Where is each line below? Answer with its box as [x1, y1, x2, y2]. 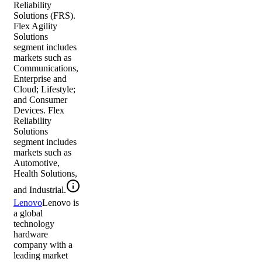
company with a [13, 240, 73, 250]
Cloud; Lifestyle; [13, 84, 75, 95]
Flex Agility [13, 21, 57, 32]
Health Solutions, [13, 168, 77, 179]
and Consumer [13, 95, 67, 105]
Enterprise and [13, 74, 67, 84]
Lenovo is [42, 198, 79, 208]
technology [13, 219, 54, 229]
